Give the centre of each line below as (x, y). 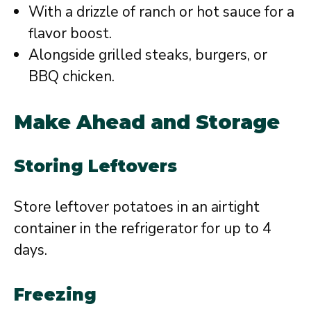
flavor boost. (70, 33)
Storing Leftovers (95, 166)
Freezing (55, 294)
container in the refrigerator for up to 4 (143, 228)
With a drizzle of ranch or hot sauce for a (161, 11)
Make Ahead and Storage (147, 122)
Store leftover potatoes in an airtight (137, 207)
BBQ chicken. (72, 76)
